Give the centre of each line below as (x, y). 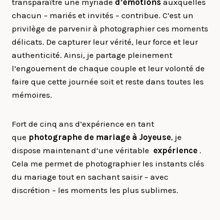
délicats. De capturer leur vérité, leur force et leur (105, 42)
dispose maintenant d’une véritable (82, 150)
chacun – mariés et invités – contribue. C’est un (103, 15)
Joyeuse (155, 137)
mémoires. (32, 95)
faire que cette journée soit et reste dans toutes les (108, 82)
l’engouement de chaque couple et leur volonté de (108, 68)
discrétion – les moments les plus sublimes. (95, 190)
